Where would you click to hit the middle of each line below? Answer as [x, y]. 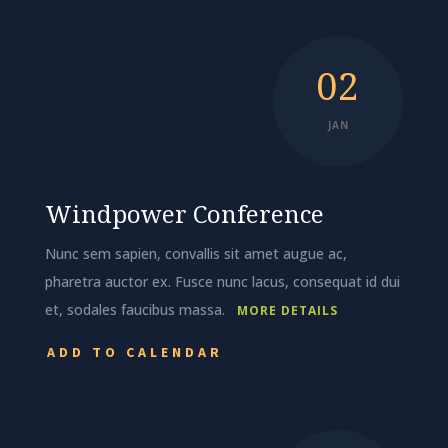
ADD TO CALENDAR [134, 352]
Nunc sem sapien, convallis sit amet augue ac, [195, 254]
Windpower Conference [184, 214]
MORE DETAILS [287, 311]
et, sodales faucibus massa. [140, 310]
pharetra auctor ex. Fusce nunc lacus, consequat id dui [222, 282]
